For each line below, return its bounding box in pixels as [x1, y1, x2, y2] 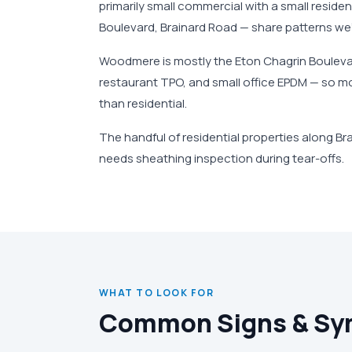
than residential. [99, 95, 187, 112]
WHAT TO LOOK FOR [99, 286, 214, 299]
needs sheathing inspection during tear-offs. [99, 150, 344, 167]
